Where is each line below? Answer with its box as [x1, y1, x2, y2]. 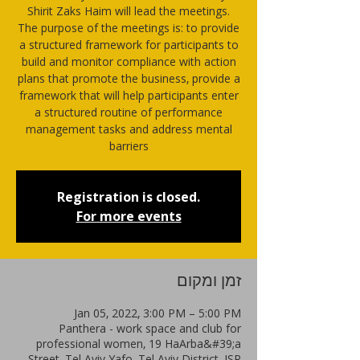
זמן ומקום [177, 272, 241, 292]
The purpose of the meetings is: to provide [18, 20, 239, 35]
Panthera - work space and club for [59, 321, 241, 336]
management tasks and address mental [25, 121, 232, 137]
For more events [76, 207, 182, 225]
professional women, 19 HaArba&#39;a [36, 336, 241, 351]
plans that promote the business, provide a [17, 71, 240, 86]
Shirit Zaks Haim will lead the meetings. [27, 3, 230, 18]
